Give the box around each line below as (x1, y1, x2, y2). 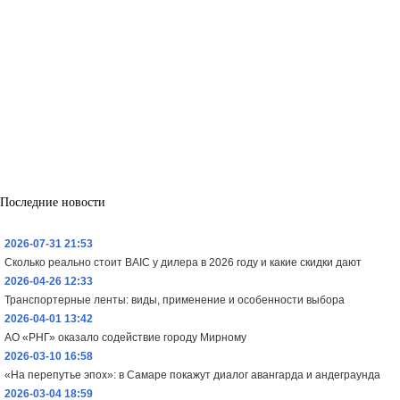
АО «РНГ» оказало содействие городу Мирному (4, 330, 246, 343)
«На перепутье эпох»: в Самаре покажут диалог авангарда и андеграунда (4, 368, 380, 380)
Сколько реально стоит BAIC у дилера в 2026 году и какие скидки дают (4, 255, 362, 268)
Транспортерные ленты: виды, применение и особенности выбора (4, 293, 345, 305)
